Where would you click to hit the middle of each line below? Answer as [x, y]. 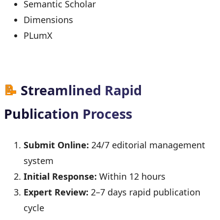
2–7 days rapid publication [144, 192]
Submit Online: [56, 145]
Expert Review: [56, 192]
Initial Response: [60, 176]
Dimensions [48, 19]
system [39, 160]
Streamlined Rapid [81, 90]
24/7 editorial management [147, 145]
